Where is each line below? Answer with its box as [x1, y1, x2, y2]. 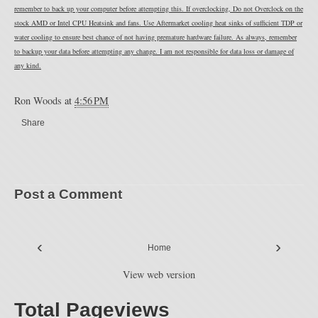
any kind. [14, 60, 41, 70]
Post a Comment [14, 187, 122, 202]
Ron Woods [14, 94, 65, 107]
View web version [123, 268, 195, 281]
